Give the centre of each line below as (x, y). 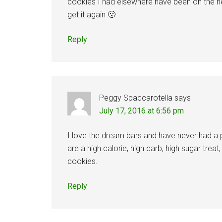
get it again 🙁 (91, 15)
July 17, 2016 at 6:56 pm (141, 111)
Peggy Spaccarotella (136, 98)
